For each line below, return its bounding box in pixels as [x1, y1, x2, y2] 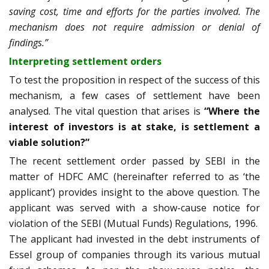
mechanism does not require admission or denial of [9, 20, 260, 34]
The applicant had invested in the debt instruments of [9, 232, 260, 246]
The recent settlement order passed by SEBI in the [9, 154, 260, 168]
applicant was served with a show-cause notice [9, 201, 240, 214]
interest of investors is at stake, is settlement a [9, 119, 260, 133]
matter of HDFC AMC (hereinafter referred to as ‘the [9, 169, 260, 183]
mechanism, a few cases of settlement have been [9, 88, 260, 102]
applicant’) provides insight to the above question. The [9, 185, 260, 199]
